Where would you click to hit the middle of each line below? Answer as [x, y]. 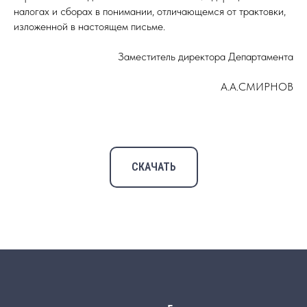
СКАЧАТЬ [153, 167]
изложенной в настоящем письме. [89, 26]
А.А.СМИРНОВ [257, 87]
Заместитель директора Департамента [206, 57]
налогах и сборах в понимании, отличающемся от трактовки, [150, 11]
